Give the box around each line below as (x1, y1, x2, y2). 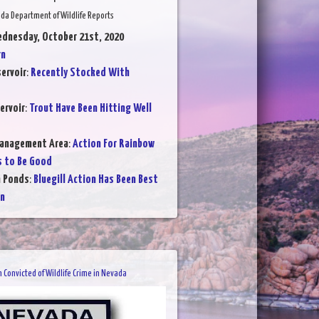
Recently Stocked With (30, 66, 130, 79)
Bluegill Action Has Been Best (33, 173, 158, 186)
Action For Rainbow (72, 137, 155, 150)
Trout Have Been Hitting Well (28, 102, 152, 115)
